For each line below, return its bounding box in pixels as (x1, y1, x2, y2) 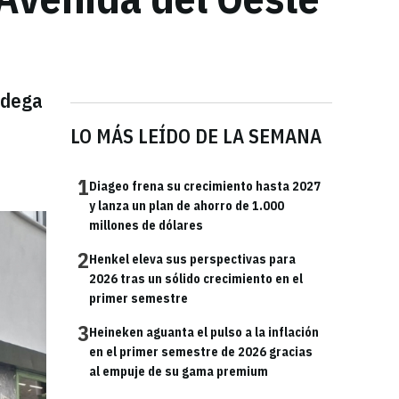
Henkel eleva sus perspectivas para (89, 251, 296, 267)
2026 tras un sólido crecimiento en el (89, 271, 303, 287)
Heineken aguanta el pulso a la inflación (89, 324, 319, 340)
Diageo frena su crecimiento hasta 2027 (89, 178, 321, 194)
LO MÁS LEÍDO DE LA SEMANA (70, 123, 322, 149)
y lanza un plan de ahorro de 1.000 (89, 198, 284, 214)
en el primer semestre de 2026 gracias (89, 344, 313, 360)
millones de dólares (89, 217, 203, 233)
